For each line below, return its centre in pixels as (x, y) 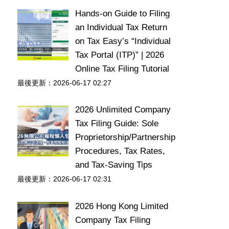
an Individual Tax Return (121, 27)
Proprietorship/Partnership (125, 137)
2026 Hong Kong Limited (121, 206)
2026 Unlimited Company (123, 110)
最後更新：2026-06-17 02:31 (64, 179)
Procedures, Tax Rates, (120, 151)
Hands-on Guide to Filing (122, 13)
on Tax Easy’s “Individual (123, 41)
